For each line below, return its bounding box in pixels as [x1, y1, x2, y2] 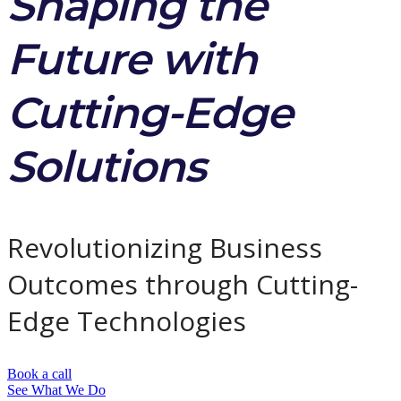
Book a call [7, 365, 72, 381]
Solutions [7, 140, 206, 192]
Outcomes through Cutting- [7, 265, 358, 303]
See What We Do [7, 381, 106, 397]
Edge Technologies [7, 302, 246, 339]
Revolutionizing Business [7, 228, 322, 266]
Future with [7, 32, 257, 85]
